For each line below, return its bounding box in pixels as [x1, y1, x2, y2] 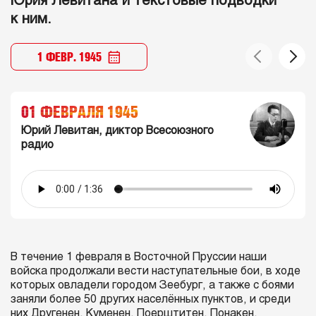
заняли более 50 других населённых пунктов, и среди [11, 294, 291, 305]
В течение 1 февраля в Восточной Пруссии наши [11, 252, 267, 262]
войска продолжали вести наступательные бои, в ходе [11, 266, 300, 276]
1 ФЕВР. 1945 [37, 50, 102, 63]
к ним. [11, 13, 56, 26]
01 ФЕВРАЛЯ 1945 [21, 103, 138, 120]
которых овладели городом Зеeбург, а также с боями [11, 280, 294, 291]
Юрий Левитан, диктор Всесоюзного [21, 126, 214, 136]
